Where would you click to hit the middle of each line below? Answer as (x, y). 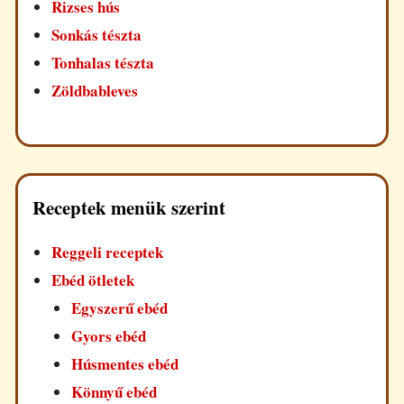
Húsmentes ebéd (124, 363)
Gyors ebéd (108, 335)
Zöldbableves (95, 90)
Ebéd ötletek (93, 280)
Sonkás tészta (97, 34)
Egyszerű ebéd (119, 308)
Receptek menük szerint (129, 207)
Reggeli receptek (108, 252)
